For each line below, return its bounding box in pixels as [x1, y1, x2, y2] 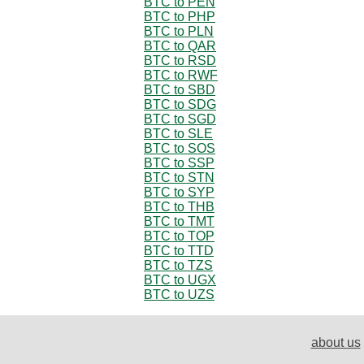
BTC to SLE [144, 126, 213, 141]
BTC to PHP [144, 9, 215, 24]
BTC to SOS [144, 141, 215, 155]
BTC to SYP [144, 184, 214, 199]
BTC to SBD [144, 82, 215, 97]
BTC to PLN [144, 24, 214, 38]
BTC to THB [144, 199, 214, 214]
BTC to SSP [144, 155, 214, 170]
